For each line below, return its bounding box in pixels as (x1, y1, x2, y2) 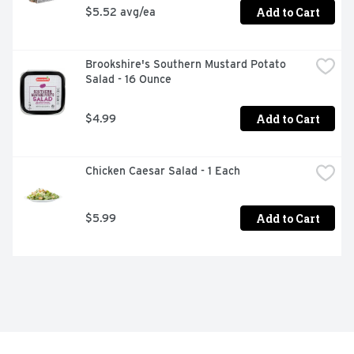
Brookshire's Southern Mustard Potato (85, 58, 286, 71)
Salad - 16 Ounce (85, 73, 171, 86)
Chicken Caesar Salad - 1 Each (85, 164, 240, 178)
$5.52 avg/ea (85, 5, 156, 18)
